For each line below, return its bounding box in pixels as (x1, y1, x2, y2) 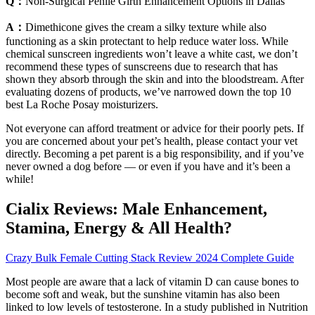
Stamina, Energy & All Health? (6, 219, 232, 238)
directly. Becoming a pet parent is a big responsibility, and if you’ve (6, 148, 304, 160)
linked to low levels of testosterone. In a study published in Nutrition (6, 301, 308, 314)
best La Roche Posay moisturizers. (6, 98, 158, 111)
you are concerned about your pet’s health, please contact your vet (6, 135, 297, 148)
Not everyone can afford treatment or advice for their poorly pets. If (6, 122, 304, 135)
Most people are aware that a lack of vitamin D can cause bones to (6, 276, 299, 288)
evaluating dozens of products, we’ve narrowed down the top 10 (6, 86, 291, 98)
